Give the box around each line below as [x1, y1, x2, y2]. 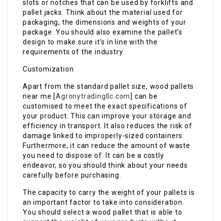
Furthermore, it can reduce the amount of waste [23, 142, 190, 149]
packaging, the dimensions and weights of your [23, 18, 186, 26]
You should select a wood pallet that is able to [23, 208, 183, 216]
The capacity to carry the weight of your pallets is [23, 188, 195, 196]
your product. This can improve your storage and [23, 112, 191, 120]
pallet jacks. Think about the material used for [23, 8, 183, 16]
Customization [23, 65, 74, 73]
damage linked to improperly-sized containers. [23, 132, 184, 140]
